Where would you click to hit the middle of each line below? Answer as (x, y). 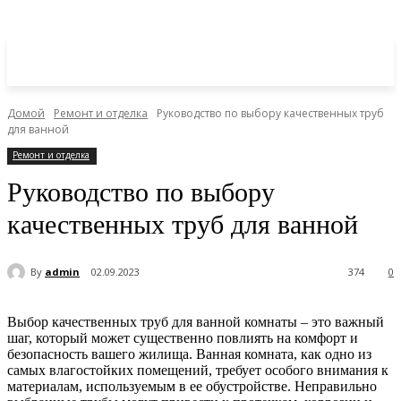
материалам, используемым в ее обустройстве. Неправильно (192, 387)
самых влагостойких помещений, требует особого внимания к (198, 371)
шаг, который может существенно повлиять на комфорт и (183, 338)
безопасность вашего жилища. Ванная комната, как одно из (189, 354)
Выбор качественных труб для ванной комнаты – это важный (196, 322)
